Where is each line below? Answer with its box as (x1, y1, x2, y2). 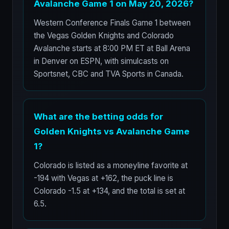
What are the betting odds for (34, 111, 163, 122)
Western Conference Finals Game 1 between (34, 18, 191, 28)
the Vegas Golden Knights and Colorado (34, 31, 174, 40)
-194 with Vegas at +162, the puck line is (34, 173, 173, 183)
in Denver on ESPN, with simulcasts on (34, 56, 169, 66)
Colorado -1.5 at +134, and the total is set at (34, 186, 185, 196)
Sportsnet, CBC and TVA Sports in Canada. (34, 69, 184, 79)
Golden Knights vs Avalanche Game (34, 126, 190, 136)
